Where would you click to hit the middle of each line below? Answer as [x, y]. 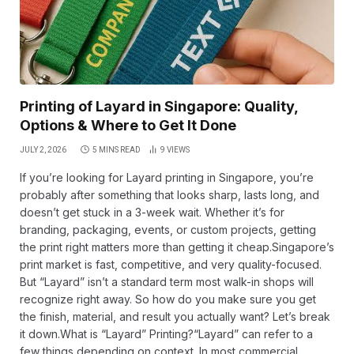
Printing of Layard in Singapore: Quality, [159, 107]
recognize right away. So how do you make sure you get [168, 299]
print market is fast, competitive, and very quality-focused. [171, 265]
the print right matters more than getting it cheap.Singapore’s [177, 247]
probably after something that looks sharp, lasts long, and [169, 195]
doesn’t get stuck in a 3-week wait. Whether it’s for [152, 213]
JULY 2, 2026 [43, 150]
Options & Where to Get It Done [128, 126]
